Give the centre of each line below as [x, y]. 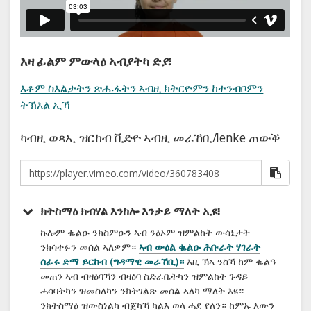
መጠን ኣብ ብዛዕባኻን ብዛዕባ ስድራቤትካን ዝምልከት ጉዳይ [144, 276]
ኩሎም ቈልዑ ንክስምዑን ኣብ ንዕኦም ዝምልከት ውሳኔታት [145, 233]
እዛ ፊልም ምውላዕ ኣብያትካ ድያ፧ [95, 61]
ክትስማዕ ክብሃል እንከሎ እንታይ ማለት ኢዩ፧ [151, 211]
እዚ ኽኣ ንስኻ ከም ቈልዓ [230, 262]
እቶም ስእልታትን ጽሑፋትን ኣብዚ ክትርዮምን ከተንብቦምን [142, 89]
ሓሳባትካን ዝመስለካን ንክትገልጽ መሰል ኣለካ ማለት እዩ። [142, 291]
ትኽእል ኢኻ [45, 105]
